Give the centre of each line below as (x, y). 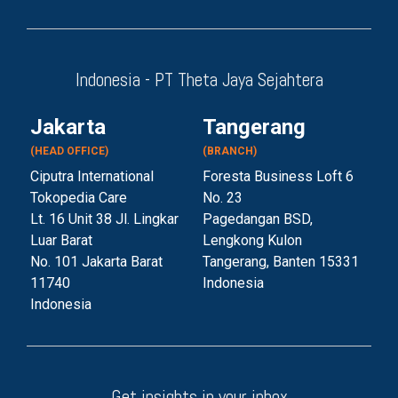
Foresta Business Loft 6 (278, 177)
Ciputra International (92, 177)
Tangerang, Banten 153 (273, 262)
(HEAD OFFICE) (69, 151)
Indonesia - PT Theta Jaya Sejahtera (199, 80)
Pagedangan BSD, (258, 219)
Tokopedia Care (79, 198)
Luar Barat (61, 241)
